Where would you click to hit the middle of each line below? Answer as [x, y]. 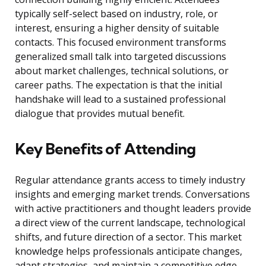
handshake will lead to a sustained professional [120, 99]
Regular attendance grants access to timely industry [130, 180]
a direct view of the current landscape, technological [130, 223]
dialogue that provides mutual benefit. [100, 114]
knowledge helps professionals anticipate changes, [129, 251]
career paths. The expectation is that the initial [118, 85]
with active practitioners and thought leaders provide [133, 209]
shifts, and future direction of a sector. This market [128, 237]
